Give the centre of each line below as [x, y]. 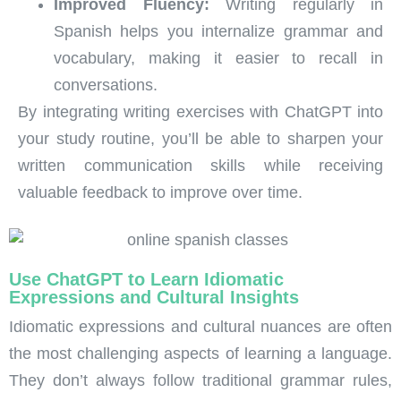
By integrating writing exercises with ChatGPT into [200, 111]
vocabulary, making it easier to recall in [218, 58]
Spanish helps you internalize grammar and [218, 31]
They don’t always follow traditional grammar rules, [200, 380]
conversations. [106, 85]
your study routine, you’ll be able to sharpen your [200, 138]
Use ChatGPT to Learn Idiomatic [146, 279]
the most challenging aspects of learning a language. [200, 353]
